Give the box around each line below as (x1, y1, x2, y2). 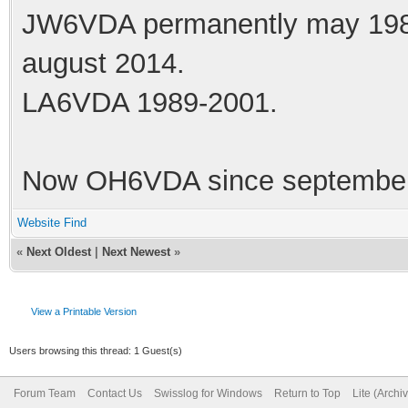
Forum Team (14, 386, 76, 400)
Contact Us (87, 386, 142, 400)
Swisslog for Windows (154, 386, 262, 400)
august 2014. (22, 46, 185, 79)
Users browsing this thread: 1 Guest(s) (9, 344, 182, 356)
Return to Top (274, 386, 341, 400)
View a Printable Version (31, 305, 137, 317)
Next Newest (102, 244, 170, 259)
